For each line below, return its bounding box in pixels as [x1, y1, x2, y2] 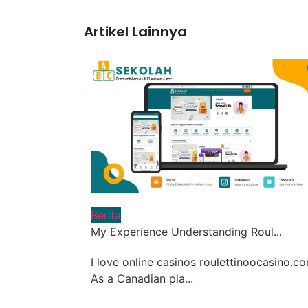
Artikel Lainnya [84, 22, 187, 42]
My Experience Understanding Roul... [91, 225, 282, 239]
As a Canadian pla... [91, 272, 193, 286]
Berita [91, 208, 121, 223]
